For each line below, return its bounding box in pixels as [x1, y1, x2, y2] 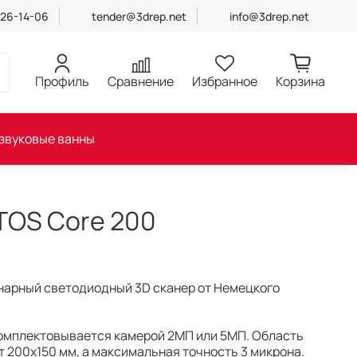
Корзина [276, 72, 325, 90]
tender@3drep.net [92, 8, 187, 24]
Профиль [35, 72, 89, 90]
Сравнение [108, 72, 174, 90]
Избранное [192, 72, 257, 90]
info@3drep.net [229, 8, 309, 24]
